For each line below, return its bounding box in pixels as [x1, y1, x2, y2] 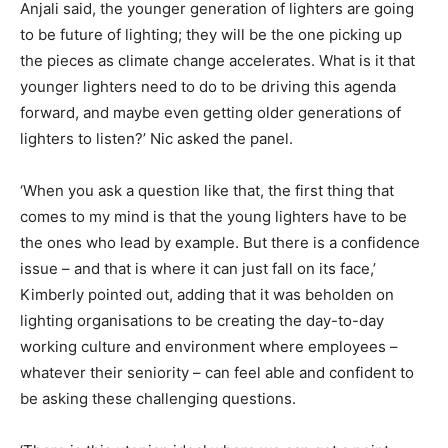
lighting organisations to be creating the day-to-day [20, 310, 384, 330]
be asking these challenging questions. [20, 388, 296, 408]
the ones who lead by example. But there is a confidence [20, 232, 420, 252]
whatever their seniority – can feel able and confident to [20, 362, 414, 382]
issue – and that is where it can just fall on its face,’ [20, 258, 376, 278]
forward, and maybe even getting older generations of [20, 102, 401, 122]
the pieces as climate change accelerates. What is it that [20, 50, 415, 70]
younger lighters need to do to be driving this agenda [20, 76, 396, 96]
